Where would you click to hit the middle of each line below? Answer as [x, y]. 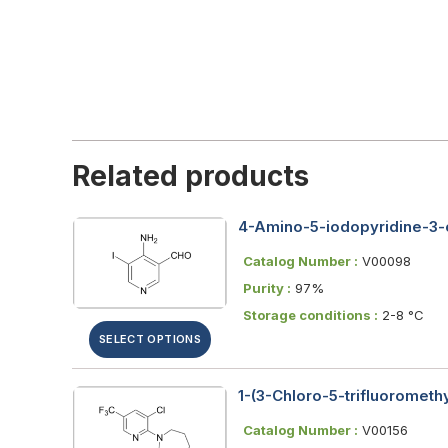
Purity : [267, 287]
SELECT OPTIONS [150, 338]
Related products [190, 175]
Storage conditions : [310, 314]
